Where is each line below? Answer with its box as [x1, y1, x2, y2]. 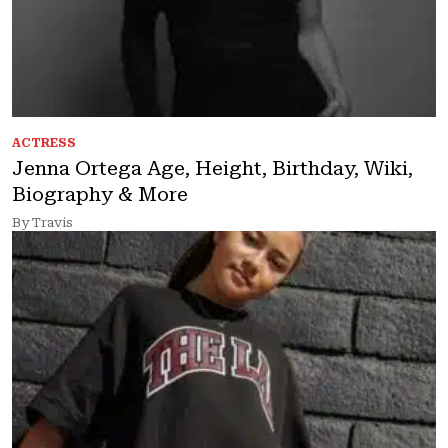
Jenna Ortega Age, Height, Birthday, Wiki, [12, 156, 413, 180]
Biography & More [12, 182, 188, 206]
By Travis [12, 215, 73, 230]
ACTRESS [12, 136, 76, 150]
